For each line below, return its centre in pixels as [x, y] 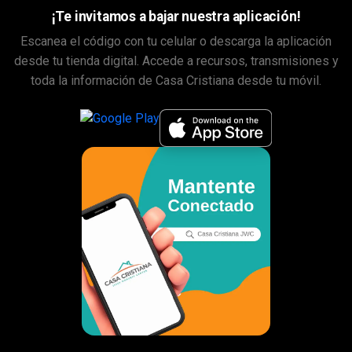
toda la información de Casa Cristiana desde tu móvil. [176, 80]
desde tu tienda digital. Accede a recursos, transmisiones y [176, 60]
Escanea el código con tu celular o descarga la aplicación [176, 41]
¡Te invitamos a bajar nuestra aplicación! [176, 16]
